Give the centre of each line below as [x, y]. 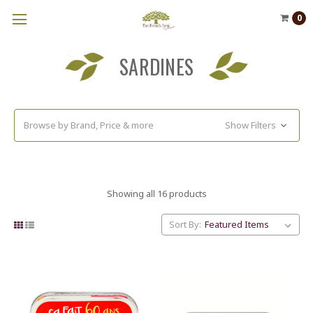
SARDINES [156, 66]
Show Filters [252, 125]
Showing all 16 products [156, 193]
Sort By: [185, 225]
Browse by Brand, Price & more [88, 125]
